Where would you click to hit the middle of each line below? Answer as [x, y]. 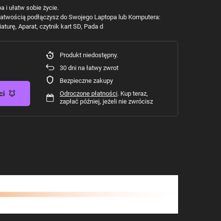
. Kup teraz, [133, 93]
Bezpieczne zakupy [86, 81]
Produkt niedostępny [88, 55]
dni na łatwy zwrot [92, 68]
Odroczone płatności [89, 93]
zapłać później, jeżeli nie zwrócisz [106, 101]
